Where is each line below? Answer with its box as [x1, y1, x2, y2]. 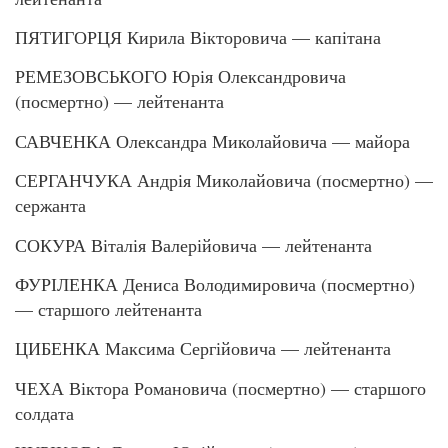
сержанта [15, 193, 86, 218]
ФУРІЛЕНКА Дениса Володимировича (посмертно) [15, 272, 415, 297]
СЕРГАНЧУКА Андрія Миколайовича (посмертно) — [15, 168, 433, 193]
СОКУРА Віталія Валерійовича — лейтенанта [15, 232, 372, 257]
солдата [15, 400, 74, 425]
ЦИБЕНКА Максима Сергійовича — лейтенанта [15, 336, 391, 361]
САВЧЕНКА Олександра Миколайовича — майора [15, 128, 410, 153]
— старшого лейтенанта [15, 297, 202, 322]
